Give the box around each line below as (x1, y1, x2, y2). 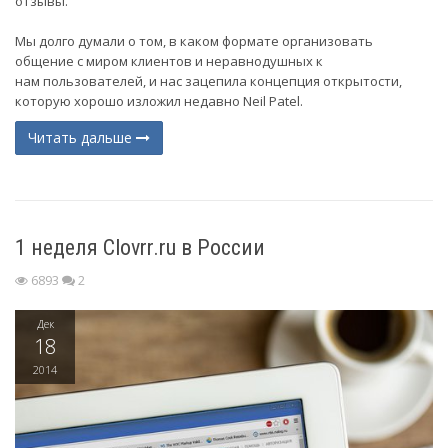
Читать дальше (28, 128, 136, 148)
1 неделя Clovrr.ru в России (15, 235, 265, 261)
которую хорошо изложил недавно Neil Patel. (15, 92, 303, 111)
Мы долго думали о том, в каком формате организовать (15, 32, 373, 51)
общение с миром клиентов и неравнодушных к (15, 52, 323, 71)
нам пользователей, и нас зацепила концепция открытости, (15, 72, 402, 91)
